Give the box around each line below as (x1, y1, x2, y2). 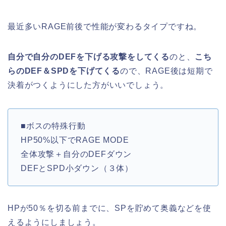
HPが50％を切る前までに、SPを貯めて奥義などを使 (8, 203, 211, 212)
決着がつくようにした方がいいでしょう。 (8, 80, 169, 89)
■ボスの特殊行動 (21, 121, 86, 130)
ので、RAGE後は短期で (120, 66, 213, 75)
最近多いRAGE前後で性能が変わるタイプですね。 (8, 22, 202, 31)
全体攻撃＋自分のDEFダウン (21, 149, 132, 158)
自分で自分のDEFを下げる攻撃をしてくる (8, 52, 170, 61)
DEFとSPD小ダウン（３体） (21, 163, 134, 173)
